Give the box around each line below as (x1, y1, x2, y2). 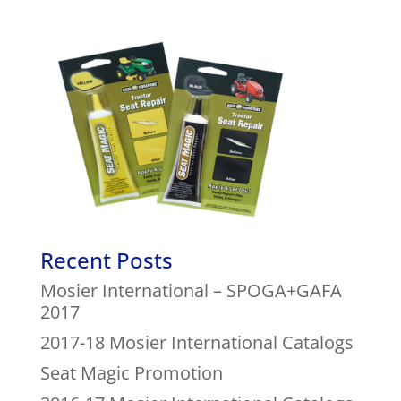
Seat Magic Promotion (39, 360, 223, 385)
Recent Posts (39, 244, 173, 275)
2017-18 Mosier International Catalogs (39, 329, 354, 354)
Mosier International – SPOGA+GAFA (39, 277, 342, 303)
